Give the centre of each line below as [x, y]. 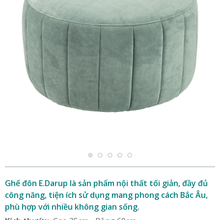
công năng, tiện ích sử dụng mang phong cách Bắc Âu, [106, 195]
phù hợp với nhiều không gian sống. [72, 207]
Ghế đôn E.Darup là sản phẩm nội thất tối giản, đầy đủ [106, 183]
